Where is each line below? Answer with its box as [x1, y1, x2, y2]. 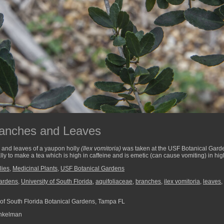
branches [135, 178, 161, 185]
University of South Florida [21, 178, 92, 185]
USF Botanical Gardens [60, 165, 124, 172]
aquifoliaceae [95, 178, 132, 185]
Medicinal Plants [12, 165, 57, 172]
